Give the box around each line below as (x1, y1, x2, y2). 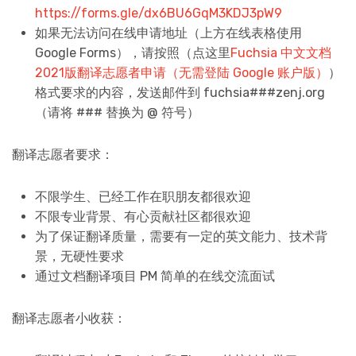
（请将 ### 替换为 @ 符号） (34, 104, 199, 120)
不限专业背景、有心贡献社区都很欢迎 (34, 208, 251, 224)
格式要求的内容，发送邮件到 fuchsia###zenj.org (34, 84, 325, 100)
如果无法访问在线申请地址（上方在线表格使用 (34, 25, 302, 41)
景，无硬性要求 (34, 248, 124, 264)
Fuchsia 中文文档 (230, 44, 331, 60)
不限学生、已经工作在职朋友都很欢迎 (34, 188, 251, 204)
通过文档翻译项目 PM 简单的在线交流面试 (34, 268, 275, 284)
